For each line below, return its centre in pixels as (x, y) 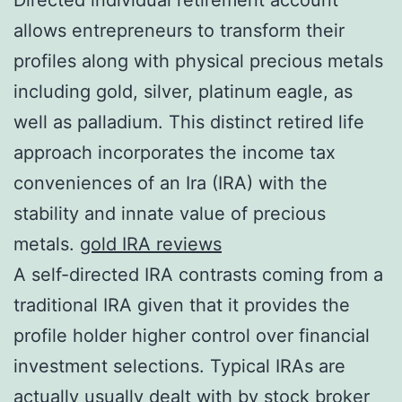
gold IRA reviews (151, 244)
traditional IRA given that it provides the (182, 305)
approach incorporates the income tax (175, 152)
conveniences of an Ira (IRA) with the (170, 183)
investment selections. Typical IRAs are (179, 366)
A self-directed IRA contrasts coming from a (198, 274)
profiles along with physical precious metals (198, 61)
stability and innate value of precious (170, 213)
